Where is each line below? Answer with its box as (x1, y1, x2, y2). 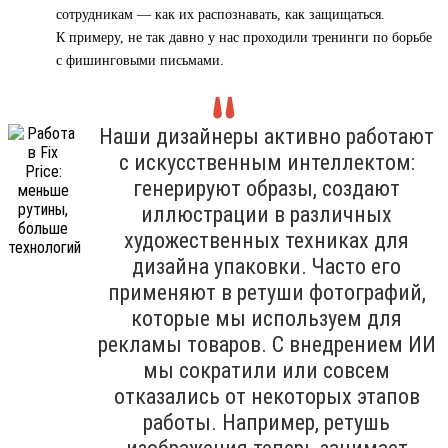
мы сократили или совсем (143, 357, 390, 383)
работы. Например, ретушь (143, 409, 390, 435)
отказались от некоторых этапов (113, 383, 420, 409)
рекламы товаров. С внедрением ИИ (97, 331, 436, 357)
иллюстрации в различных (141, 201, 392, 227)
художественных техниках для (124, 227, 409, 253)
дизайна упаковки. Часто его (132, 253, 401, 279)
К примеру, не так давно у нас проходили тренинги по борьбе (56, 29, 432, 45)
